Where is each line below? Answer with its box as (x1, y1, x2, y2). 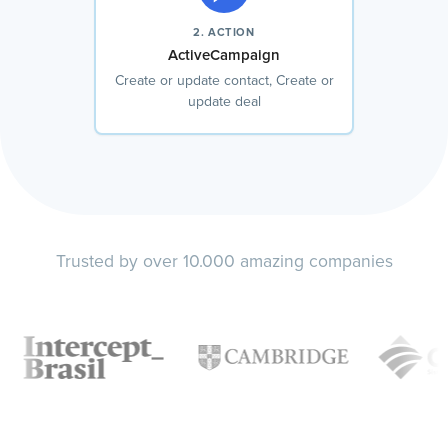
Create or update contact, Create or (114, 74, 334, 89)
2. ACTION (193, 27, 255, 39)
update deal (187, 95, 261, 110)
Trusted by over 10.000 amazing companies (55, 253, 393, 272)
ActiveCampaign (168, 48, 280, 64)
